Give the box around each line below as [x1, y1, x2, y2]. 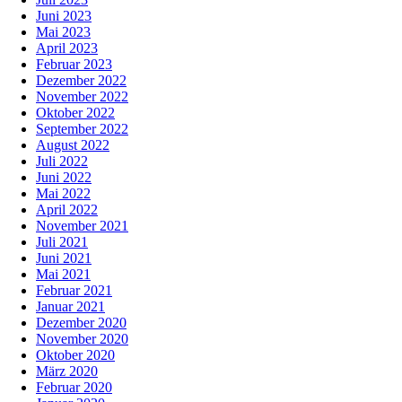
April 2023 [36, 40, 98, 57]
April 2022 [36, 202, 98, 218]
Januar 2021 [36, 299, 105, 315]
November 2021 [36, 218, 128, 234]
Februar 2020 [36, 380, 112, 396]
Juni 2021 [36, 250, 92, 267]
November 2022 [36, 89, 128, 105]
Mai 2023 [36, 24, 91, 40]
